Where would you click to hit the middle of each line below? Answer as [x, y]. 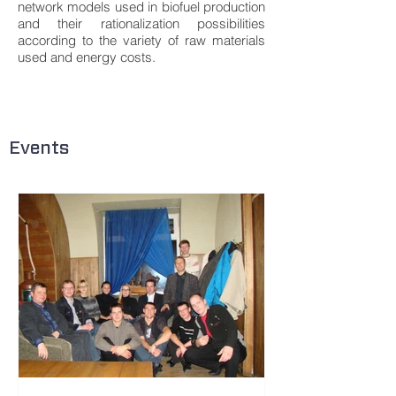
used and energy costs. [87, 57]
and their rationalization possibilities [141, 23]
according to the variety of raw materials [141, 40]
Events [39, 147]
